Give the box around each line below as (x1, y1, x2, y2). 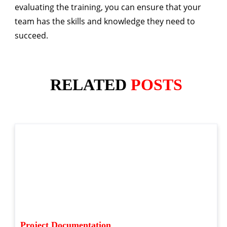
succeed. (15, 29, 48, 41)
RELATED (50, 75, 131, 94)
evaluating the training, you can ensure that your (15, 1, 201, 13)
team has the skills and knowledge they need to (15, 15, 195, 27)
